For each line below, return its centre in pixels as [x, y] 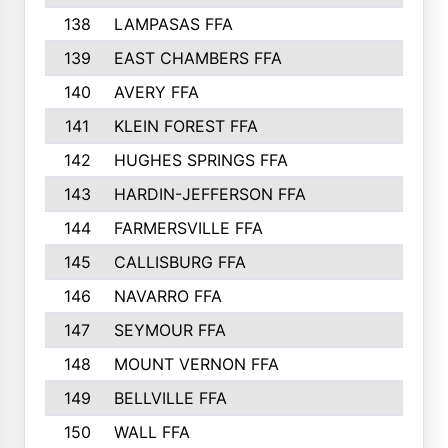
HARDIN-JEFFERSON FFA [209, 194]
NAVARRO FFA [167, 296]
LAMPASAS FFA [173, 24]
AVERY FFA [156, 92]
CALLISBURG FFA [179, 262]
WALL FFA [151, 432]
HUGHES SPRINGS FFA [200, 160]
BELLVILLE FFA [170, 398]
